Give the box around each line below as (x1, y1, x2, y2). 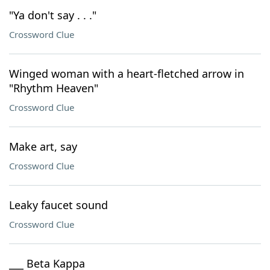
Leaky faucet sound (9, 198, 108, 212)
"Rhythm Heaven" (9, 81, 98, 95)
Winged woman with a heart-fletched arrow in (9, 66, 244, 81)
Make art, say (9, 139, 77, 154)
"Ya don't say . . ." (9, 8, 96, 22)
